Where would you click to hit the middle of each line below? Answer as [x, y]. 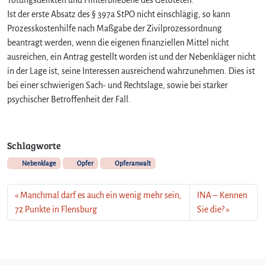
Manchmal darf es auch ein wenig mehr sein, [101, 195]
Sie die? [210, 209]
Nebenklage [38, 163]
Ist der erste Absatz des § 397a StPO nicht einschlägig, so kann [119, 14]
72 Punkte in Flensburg [56, 209]
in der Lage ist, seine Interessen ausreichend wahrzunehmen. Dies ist [131, 71]
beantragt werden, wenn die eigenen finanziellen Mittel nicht [118, 42]
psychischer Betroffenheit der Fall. [69, 99]
